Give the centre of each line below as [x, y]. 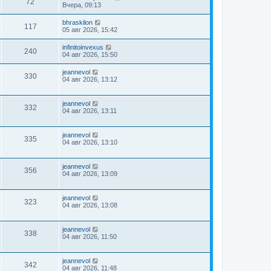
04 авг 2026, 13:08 [90, 205]
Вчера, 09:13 [82, 5]
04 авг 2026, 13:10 [90, 142]
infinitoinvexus [83, 47]
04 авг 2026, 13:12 [90, 79]
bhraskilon [77, 22]
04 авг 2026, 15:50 [90, 54]
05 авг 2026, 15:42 [90, 30]
